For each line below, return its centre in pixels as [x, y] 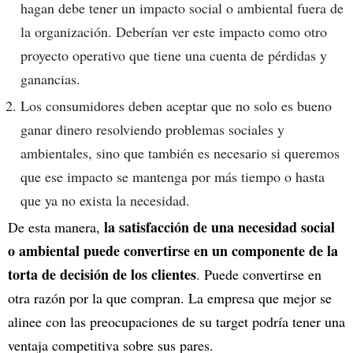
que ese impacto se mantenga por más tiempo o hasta [173, 176]
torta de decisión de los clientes [102, 274]
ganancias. [50, 78]
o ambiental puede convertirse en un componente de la [173, 250]
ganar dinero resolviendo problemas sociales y [152, 129]
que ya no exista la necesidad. [105, 200]
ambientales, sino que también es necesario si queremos [180, 152]
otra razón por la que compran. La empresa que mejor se [170, 297]
